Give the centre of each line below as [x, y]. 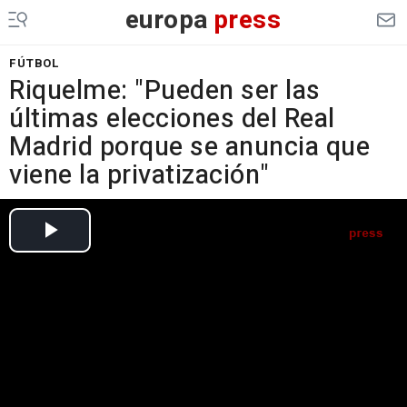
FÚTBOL [34, 63]
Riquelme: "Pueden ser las [165, 91]
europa [167, 20]
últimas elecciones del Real [172, 119]
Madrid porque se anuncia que [189, 147]
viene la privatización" [139, 175]
